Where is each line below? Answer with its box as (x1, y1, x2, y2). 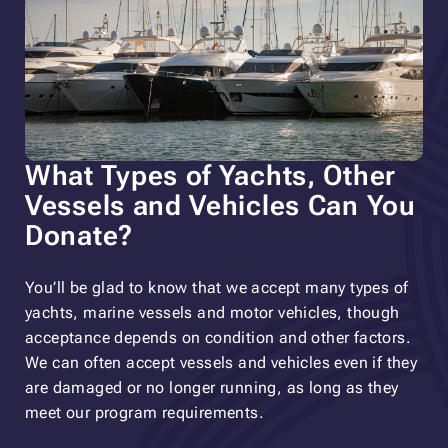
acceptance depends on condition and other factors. (25, 327, 411, 347)
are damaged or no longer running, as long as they (25, 377, 399, 397)
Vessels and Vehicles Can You (25, 188, 416, 222)
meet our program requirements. (25, 402, 264, 422)
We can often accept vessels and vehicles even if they (25, 352, 418, 372)
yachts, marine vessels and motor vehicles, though (25, 302, 400, 322)
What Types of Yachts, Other (25, 158, 396, 192)
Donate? (25, 218, 133, 252)
